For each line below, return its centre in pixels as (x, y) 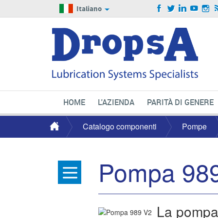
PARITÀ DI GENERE (180, 102)
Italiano (89, 9)
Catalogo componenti (120, 126)
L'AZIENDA (116, 102)
